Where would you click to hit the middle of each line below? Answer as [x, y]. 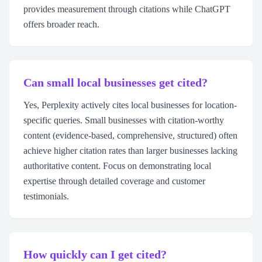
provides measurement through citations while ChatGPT [127, 9]
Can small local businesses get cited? [116, 82]
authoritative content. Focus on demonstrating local [117, 166]
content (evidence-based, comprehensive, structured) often [130, 135]
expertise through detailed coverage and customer [114, 181]
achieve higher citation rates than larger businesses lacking [130, 151]
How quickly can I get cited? [95, 254]
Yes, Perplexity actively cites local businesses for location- [130, 105]
